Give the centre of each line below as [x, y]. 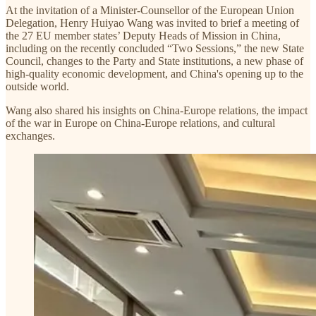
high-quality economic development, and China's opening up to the [154, 73]
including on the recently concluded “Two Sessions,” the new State [155, 48]
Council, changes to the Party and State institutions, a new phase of [154, 61]
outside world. [37, 86]
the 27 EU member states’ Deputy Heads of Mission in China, [143, 35]
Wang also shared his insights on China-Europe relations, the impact [157, 110]
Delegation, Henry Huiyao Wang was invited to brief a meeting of [152, 23]
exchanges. [30, 135]
